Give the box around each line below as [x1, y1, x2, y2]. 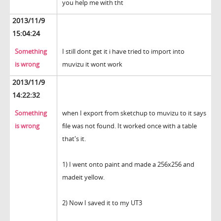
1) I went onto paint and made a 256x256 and [62, 160, 194, 169]
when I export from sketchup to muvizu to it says [62, 109, 206, 118]
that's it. [62, 134, 86, 144]
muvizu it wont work [62, 60, 122, 69]
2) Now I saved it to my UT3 [62, 198, 142, 208]
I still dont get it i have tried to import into [62, 47, 184, 56]
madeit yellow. [62, 173, 105, 182]
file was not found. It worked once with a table [62, 121, 197, 131]
